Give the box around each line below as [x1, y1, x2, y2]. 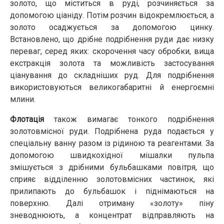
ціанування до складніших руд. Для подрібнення [10, 70, 214, 80]
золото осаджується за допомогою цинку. [10, 22, 214, 32]
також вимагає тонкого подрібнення [44, 114, 214, 124]
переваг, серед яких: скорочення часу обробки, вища [10, 46, 214, 56]
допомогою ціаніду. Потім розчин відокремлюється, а [10, 10, 214, 20]
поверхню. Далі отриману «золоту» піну [10, 198, 214, 208]
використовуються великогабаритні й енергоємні [10, 82, 214, 92]
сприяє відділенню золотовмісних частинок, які [10, 174, 214, 184]
